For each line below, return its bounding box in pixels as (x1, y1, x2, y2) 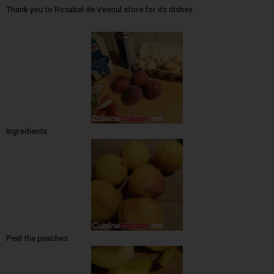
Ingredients (6, 126, 47, 136)
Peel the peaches (6, 233, 68, 243)
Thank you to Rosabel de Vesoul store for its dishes (6, 4, 193, 15)
